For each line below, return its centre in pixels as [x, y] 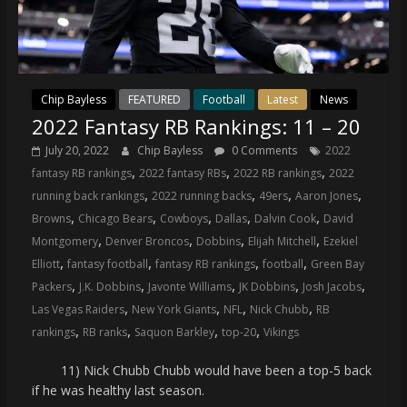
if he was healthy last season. [118, 390]
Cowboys [184, 218]
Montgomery [65, 241]
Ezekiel [340, 241]
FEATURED [154, 99]
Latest [282, 99]
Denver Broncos [147, 241]
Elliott [45, 263]
